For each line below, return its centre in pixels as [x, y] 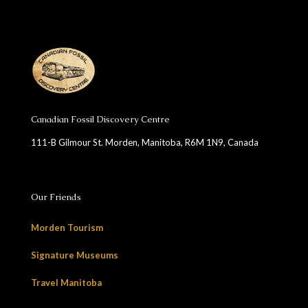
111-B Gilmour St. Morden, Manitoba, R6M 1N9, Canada [145, 143]
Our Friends [56, 197]
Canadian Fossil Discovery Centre [100, 120]
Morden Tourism [67, 228]
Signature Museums [75, 255]
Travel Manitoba [66, 283]
